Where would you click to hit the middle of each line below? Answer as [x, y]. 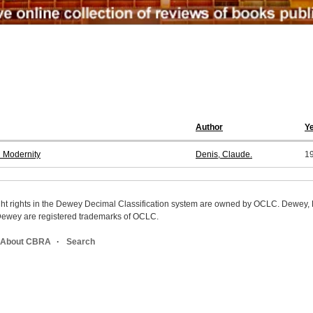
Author [209, 128]
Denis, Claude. [224, 155]
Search [81, 242]
